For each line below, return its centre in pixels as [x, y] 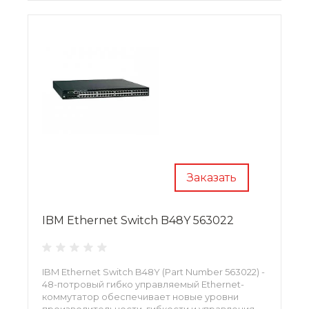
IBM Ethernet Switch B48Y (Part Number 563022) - [153, 271]
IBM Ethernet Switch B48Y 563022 [138, 220]
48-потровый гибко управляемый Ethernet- [143, 284]
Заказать [212, 177]
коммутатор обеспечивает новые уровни [140, 296]
